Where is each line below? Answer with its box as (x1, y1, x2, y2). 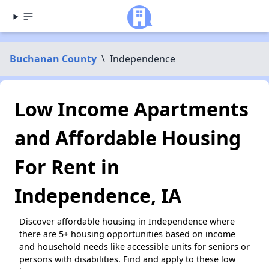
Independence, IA (14, 183, 181, 208)
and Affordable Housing (14, 125, 241, 151)
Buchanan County (10, 52, 97, 65)
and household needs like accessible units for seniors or (19, 241, 250, 252)
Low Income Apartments (14, 96, 249, 122)
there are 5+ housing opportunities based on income (19, 228, 235, 240)
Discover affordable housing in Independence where (19, 216, 235, 227)
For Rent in (14, 154, 119, 180)
